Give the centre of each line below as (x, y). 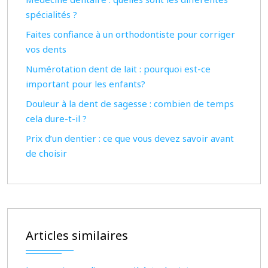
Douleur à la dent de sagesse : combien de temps (130, 103)
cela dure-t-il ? (56, 118)
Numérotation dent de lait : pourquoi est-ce (118, 69)
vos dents (46, 49)
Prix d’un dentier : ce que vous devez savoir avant (130, 138)
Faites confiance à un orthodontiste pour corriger (130, 34)
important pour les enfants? (86, 84)
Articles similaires (77, 235)
